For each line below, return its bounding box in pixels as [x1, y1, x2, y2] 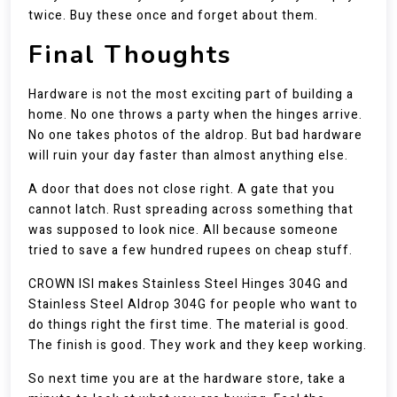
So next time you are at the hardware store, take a [28, 370, 346, 388]
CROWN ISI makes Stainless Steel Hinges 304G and [28, 275, 348, 293]
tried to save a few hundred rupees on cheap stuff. [28, 241, 353, 260]
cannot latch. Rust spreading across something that [28, 200, 354, 219]
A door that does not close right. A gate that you [28, 180, 335, 198]
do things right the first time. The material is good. [28, 315, 349, 334]
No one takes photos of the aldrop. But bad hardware [28, 126, 362, 144]
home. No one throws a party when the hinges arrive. [28, 105, 362, 124]
